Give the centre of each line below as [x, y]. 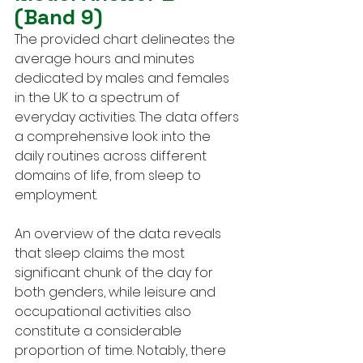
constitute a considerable [100, 331]
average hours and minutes [106, 58]
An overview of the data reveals [120, 233]
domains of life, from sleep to [109, 175]
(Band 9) [59, 17]
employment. [56, 194]
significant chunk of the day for [115, 272]
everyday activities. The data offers [128, 117]
